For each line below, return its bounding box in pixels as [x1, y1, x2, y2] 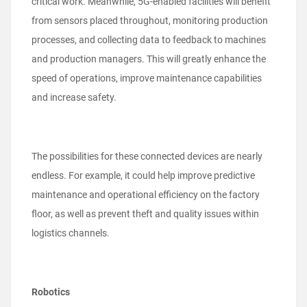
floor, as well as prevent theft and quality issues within [32, 208, 259, 220]
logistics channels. [32, 228, 110, 239]
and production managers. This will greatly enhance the [32, 53, 266, 65]
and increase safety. [32, 92, 116, 103]
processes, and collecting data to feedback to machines [32, 34, 266, 46]
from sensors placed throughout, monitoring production [32, 15, 268, 27]
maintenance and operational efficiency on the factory [32, 189, 260, 201]
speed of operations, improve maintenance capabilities [32, 73, 262, 84]
